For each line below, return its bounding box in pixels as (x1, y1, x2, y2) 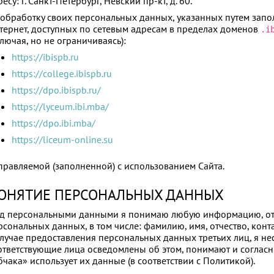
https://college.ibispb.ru (11, 68, 112, 81)
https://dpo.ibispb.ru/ (11, 84, 101, 97)
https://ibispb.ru (11, 51, 79, 64)
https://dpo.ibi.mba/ (11, 117, 95, 130)
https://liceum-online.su (11, 134, 113, 147)
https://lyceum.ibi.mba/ (11, 101, 109, 114)
